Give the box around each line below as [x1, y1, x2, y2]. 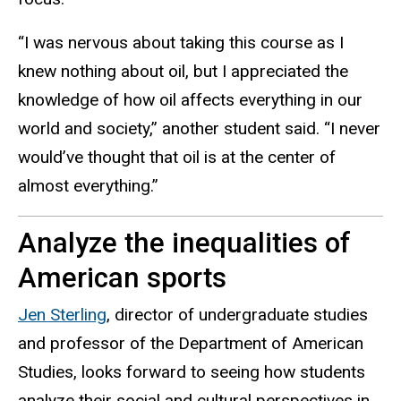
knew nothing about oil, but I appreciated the [18, 60, 348, 81]
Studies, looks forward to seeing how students [18, 361, 365, 382]
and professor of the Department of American [18, 332, 363, 354]
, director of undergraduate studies [107, 303, 368, 325]
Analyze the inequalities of [18, 226, 351, 260]
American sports [18, 261, 234, 295]
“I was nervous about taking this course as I [18, 31, 344, 53]
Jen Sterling [18, 303, 107, 325]
